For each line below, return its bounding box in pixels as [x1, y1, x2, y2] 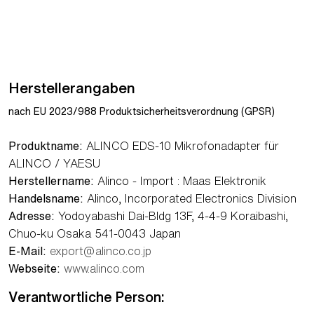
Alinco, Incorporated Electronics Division [83, 192, 296, 204]
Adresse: [8, 210, 55, 221]
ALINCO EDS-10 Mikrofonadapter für [83, 139, 279, 151]
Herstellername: [8, 175, 94, 186]
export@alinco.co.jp [50, 245, 151, 257]
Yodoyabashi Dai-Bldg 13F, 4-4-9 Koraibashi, [55, 210, 288, 221]
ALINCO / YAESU [8, 157, 100, 169]
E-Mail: [8, 245, 46, 257]
